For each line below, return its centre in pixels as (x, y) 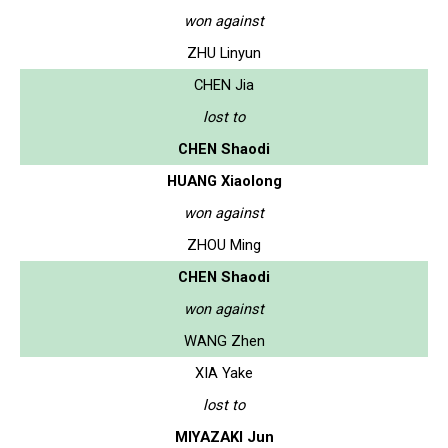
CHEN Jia (224, 84)
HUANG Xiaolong (224, 180)
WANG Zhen (224, 340)
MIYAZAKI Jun (224, 436)
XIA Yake (224, 372)
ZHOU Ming (224, 244)
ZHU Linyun (224, 52)
